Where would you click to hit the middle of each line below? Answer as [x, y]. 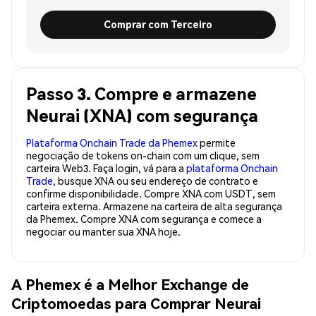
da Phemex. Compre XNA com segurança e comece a [144, 218]
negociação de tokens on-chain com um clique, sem [143, 155]
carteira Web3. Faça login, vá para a [106, 168]
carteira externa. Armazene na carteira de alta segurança [154, 206]
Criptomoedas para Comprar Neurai [136, 303]
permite [217, 142]
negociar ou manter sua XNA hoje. [103, 231]
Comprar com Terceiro [158, 24]
